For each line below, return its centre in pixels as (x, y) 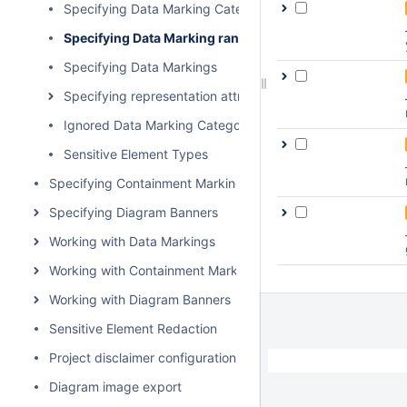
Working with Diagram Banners (140, 299)
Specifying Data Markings (140, 67)
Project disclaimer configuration (143, 357)
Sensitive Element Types (136, 154)
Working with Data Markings (132, 241)
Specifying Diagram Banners (134, 212)
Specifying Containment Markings (149, 183)
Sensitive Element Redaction (133, 328)
